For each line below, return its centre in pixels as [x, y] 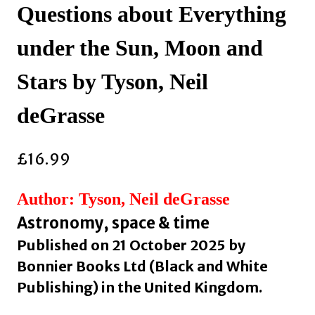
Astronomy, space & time [113, 223]
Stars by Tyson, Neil [112, 82]
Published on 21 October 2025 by [131, 245]
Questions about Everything [152, 14]
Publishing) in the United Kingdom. [140, 287]
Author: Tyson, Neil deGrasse [123, 199]
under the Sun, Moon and [140, 48]
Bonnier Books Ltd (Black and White [142, 266]
